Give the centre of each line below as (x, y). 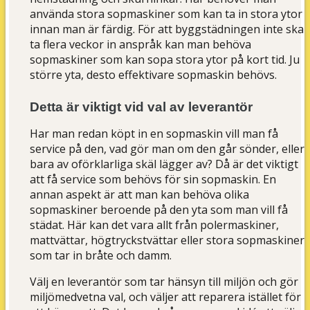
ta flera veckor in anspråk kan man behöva (141, 44)
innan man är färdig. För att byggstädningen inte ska (167, 29)
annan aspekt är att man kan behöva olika (140, 194)
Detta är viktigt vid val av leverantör (142, 107)
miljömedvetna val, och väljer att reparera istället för (166, 297)
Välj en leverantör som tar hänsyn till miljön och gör (164, 282)
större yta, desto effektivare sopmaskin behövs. (154, 75)
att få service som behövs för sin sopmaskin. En (153, 179)
